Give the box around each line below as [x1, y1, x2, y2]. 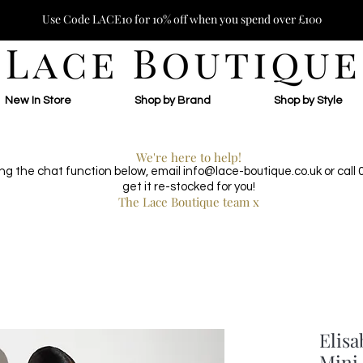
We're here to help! [136, 149, 241, 165]
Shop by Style [274, 95, 343, 106]
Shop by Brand [135, 95, 211, 106]
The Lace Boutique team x [118, 194, 259, 210]
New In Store [5, 95, 71, 106]
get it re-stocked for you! [122, 181, 255, 193]
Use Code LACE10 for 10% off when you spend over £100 [41, 11, 322, 27]
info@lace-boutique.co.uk [182, 165, 322, 177]
